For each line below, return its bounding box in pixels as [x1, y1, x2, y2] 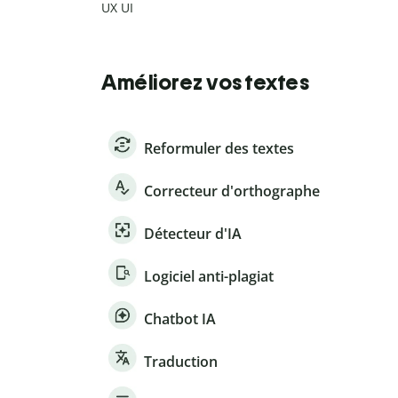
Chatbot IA [144, 309, 216, 330]
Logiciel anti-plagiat [144, 267, 274, 287]
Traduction [144, 352, 218, 372]
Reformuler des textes [144, 139, 294, 159]
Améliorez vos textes [101, 69, 309, 96]
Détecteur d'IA [144, 224, 242, 244]
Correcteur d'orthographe [144, 181, 320, 202]
